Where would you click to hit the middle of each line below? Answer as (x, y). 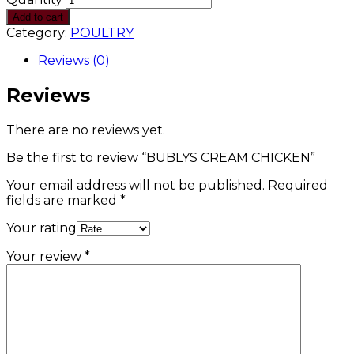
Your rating (41, 228)
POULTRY (102, 32)
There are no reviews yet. (86, 130)
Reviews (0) (74, 60)
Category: (38, 32)
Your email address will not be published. (136, 185)
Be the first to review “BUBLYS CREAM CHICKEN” (161, 157)
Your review (45, 256)
